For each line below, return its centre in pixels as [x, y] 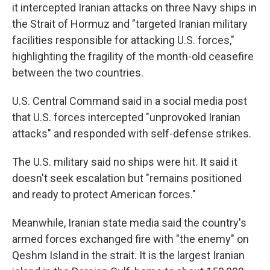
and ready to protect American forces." [104, 194]
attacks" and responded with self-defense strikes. [132, 133]
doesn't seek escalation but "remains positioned [127, 178]
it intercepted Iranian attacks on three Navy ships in [134, 8]
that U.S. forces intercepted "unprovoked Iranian [126, 117]
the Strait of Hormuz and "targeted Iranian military [130, 24]
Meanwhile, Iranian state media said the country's [129, 223]
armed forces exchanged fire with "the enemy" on [130, 239]
